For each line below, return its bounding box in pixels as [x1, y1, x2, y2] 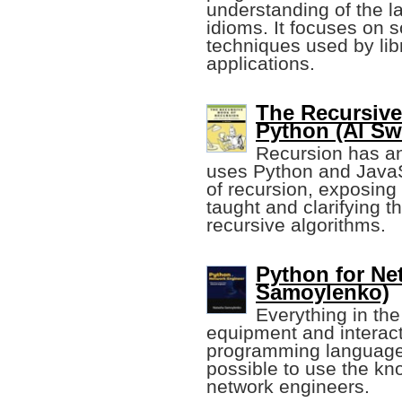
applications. [206, 53, 315, 74]
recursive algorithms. [206, 214, 386, 236]
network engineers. [206, 376, 370, 398]
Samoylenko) [256, 280, 389, 305]
